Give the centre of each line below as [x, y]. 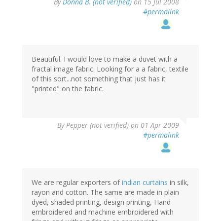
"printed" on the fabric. [68, 88]
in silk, [178, 182]
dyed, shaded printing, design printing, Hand [101, 202]
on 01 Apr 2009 [154, 125]
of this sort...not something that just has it [99, 78]
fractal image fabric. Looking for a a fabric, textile [110, 69]
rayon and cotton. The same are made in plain [105, 192]
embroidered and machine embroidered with [103, 212]
